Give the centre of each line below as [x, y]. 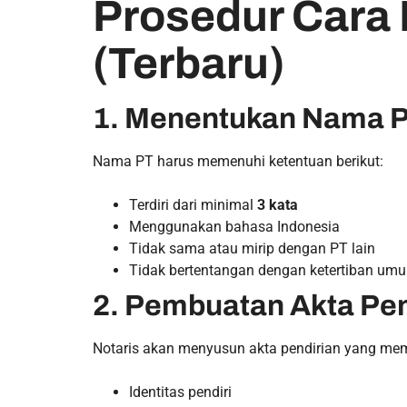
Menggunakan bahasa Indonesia [234, 227]
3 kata [278, 205]
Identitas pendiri [180, 392]
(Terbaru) [189, 64]
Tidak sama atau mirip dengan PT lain [252, 248]
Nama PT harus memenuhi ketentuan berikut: [238, 161]
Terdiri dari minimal [193, 205]
